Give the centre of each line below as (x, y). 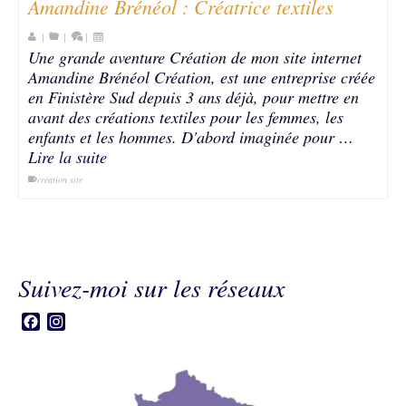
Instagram (95, 322)
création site (60, 179)
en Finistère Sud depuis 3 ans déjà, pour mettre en (193, 97)
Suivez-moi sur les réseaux (151, 287)
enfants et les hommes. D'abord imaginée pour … (191, 137)
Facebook (68, 322)
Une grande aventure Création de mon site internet (195, 57)
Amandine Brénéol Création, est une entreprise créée (202, 77)
